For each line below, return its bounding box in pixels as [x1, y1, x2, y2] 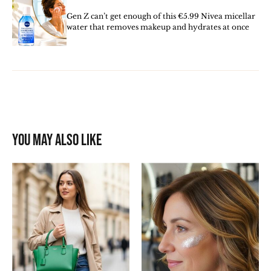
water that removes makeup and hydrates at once [67, 22, 249, 32]
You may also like [12, 131, 102, 151]
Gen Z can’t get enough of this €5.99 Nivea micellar [67, 11, 255, 21]
